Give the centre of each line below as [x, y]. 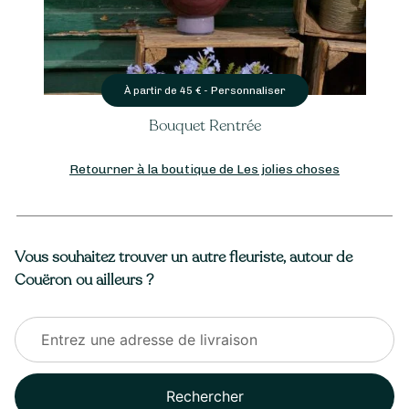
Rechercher [204, 396]
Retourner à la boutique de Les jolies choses [204, 169]
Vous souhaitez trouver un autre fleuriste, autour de [184, 257]
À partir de [152, 90]
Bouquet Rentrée [204, 126]
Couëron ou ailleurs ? [84, 279]
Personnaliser [248, 90]
